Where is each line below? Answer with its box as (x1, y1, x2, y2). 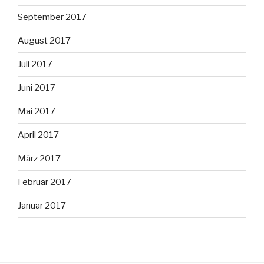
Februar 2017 (18, 177, 71, 188)
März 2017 (18, 153, 61, 164)
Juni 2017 (18, 82, 55, 94)
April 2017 (18, 130, 59, 141)
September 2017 (18, 12, 87, 23)
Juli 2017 (18, 59, 52, 70)
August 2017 (18, 35, 71, 47)
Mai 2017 (18, 106, 55, 117)
